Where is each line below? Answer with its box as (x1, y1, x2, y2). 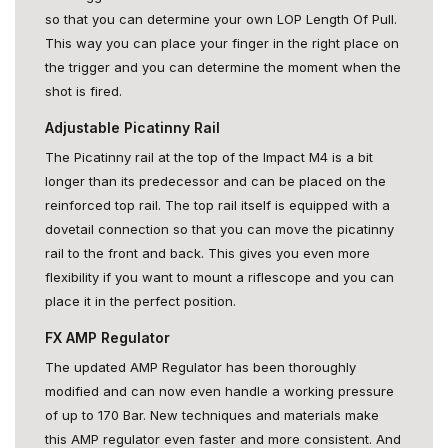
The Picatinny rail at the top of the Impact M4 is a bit (45, 149, 373, 165)
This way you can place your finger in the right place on (45, 35, 399, 51)
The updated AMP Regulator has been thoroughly (45, 359, 356, 375)
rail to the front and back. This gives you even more (45, 245, 370, 261)
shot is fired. (45, 83, 122, 99)
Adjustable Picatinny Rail (45, 119, 220, 136)
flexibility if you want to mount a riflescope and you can (45, 269, 394, 285)
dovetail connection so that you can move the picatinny (45, 221, 394, 237)
